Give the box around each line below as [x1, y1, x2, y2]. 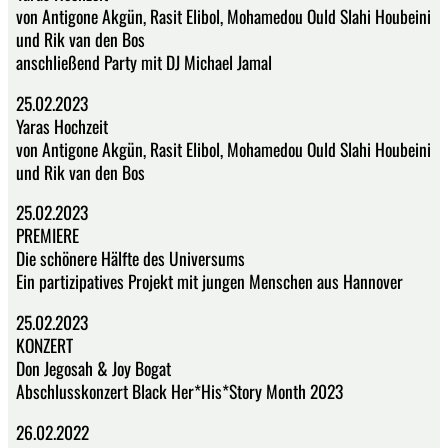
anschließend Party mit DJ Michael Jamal [16, 49, 272, 76]
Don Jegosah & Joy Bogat [16, 355, 171, 382]
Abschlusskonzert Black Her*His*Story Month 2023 [16, 378, 343, 405]
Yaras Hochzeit [16, 112, 108, 139]
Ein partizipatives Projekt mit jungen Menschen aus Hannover [16, 268, 403, 295]
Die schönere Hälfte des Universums [16, 245, 245, 272]
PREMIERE [16, 222, 79, 249]
